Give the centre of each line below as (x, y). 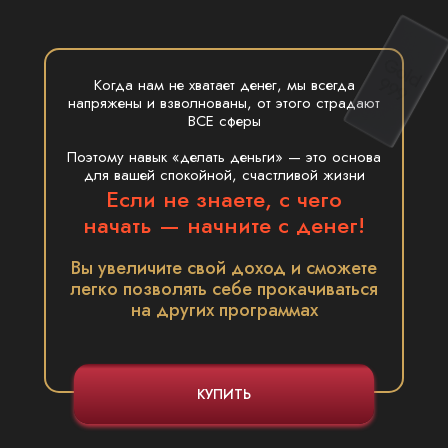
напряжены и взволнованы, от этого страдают (224, 103)
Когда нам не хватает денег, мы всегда (224, 85)
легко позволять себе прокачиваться (224, 289)
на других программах (224, 310)
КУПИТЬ (224, 394)
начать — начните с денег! (224, 225)
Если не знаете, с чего (224, 199)
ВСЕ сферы (224, 121)
